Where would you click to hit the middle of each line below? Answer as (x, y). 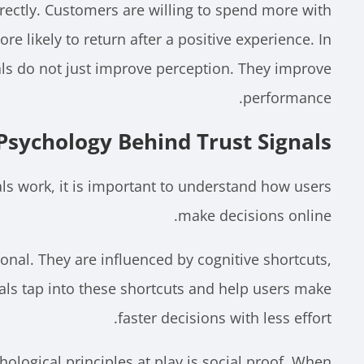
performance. (287, 97)
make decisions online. (255, 215)
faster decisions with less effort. (225, 317)
